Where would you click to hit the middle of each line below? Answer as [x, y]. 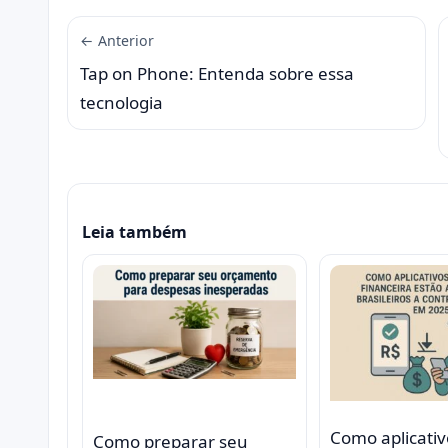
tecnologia [121, 102]
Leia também [134, 231]
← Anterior [117, 40]
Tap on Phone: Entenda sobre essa [217, 73]
